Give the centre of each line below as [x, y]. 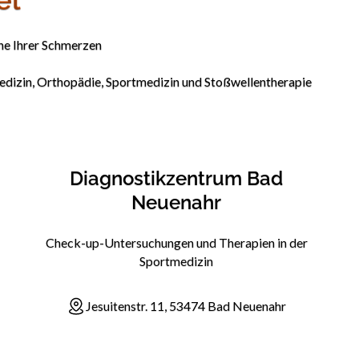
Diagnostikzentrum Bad [177, 178]
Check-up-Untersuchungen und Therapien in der [176, 243]
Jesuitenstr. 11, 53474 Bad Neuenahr [186, 305]
